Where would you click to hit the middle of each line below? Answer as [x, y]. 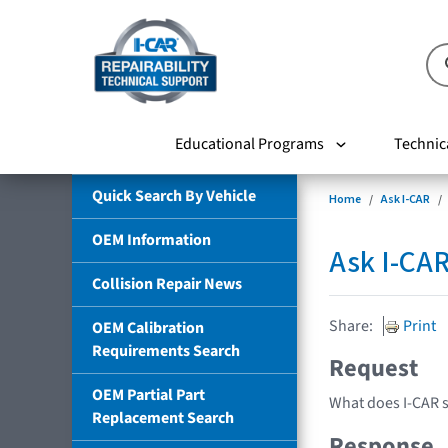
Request [373, 368]
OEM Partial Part [148, 394]
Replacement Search [163, 417]
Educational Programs [249, 143]
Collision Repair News [167, 283]
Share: [351, 325]
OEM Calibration [148, 327]
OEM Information [151, 239]
